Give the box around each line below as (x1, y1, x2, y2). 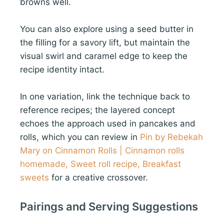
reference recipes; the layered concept (20, 104, 175, 115)
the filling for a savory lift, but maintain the (20, 37, 190, 47)
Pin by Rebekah (140, 131, 203, 142)
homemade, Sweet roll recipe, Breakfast (20, 158, 181, 169)
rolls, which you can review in (20, 131, 140, 142)
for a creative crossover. (49, 172, 148, 182)
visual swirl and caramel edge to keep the (20, 50, 187, 61)
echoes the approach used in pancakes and (20, 118, 195, 128)
